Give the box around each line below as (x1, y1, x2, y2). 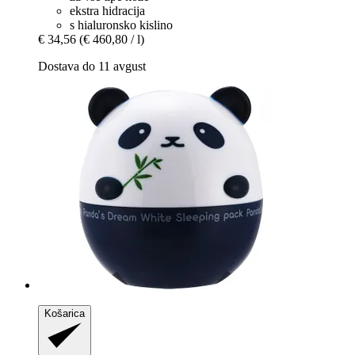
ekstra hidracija (70, 4, 145, 18)
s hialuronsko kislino (70, 18, 173, 32)
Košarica (44, 307, 85, 320)
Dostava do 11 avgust (38, 59, 146, 74)
